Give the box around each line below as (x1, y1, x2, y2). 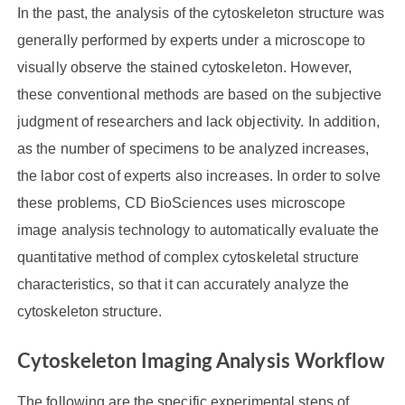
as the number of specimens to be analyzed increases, (16, 140, 370, 156)
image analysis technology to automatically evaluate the (16, 221, 380, 238)
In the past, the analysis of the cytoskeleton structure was (16, 5, 384, 21)
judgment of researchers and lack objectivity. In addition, (16, 113, 380, 129)
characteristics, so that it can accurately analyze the (16, 276, 350, 292)
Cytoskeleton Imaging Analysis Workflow (16, 351, 385, 372)
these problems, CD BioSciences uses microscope (16, 194, 346, 211)
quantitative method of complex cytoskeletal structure (16, 249, 360, 265)
